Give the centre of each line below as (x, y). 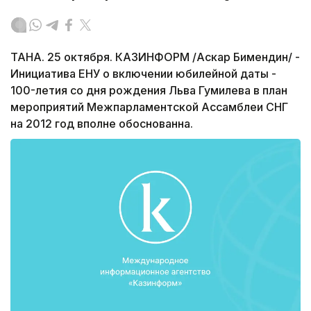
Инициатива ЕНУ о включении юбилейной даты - (143, 74)
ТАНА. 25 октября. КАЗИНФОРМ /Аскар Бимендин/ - (155, 57)
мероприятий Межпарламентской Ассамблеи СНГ (149, 107)
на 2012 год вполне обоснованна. (102, 124)
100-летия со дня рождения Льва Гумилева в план (149, 91)
